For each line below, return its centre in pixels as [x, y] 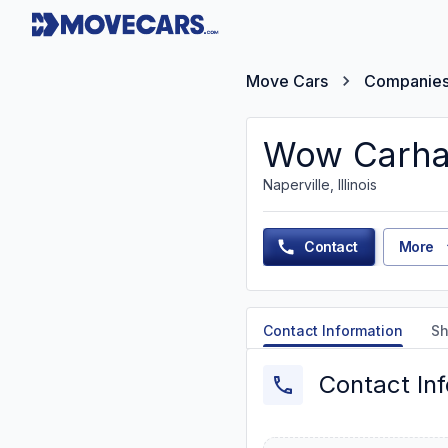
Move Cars [287, 81]
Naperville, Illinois [320, 184]
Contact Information [333, 330]
